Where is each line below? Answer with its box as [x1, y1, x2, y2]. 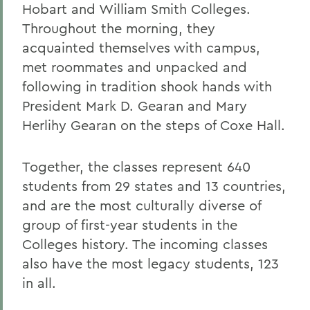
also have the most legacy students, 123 [22, 255, 279, 272]
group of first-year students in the [22, 216, 237, 233]
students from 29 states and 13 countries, [22, 177, 286, 194]
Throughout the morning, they [22, 19, 215, 37]
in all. [22, 274, 56, 291]
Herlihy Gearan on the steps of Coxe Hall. [22, 116, 285, 134]
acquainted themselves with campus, [22, 39, 260, 56]
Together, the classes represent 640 [22, 158, 250, 175]
